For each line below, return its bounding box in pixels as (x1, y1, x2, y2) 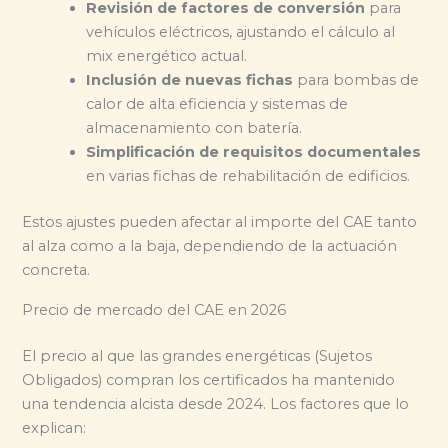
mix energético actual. (86, 46, 248, 65)
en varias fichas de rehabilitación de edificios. (86, 166, 411, 185)
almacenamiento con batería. (86, 118, 303, 137)
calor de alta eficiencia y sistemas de (86, 94, 349, 113)
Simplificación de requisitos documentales (86, 142, 422, 161)
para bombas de (293, 70, 420, 89)
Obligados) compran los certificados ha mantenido (22, 371, 396, 390)
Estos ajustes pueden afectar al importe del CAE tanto (22, 212, 418, 231)
